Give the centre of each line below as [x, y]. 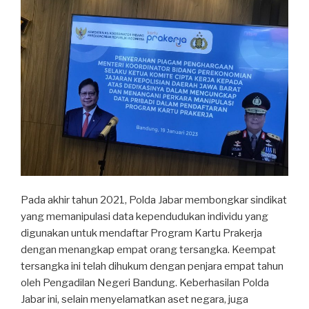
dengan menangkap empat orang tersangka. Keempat [148, 249]
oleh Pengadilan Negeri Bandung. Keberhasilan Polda [145, 282]
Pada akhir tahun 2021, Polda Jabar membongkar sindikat [154, 200]
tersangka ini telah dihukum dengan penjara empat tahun [152, 266]
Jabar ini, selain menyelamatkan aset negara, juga [134, 299]
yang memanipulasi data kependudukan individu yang [144, 216]
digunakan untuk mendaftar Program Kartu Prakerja [141, 233]
